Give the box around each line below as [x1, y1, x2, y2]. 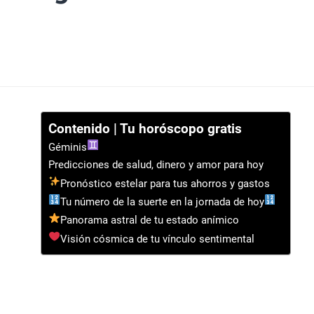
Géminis [48, 141, 87, 154]
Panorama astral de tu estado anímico [60, 214, 239, 227]
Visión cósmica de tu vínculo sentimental [60, 232, 254, 245]
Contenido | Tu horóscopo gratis [48, 121, 242, 137]
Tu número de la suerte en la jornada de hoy [60, 196, 264, 209]
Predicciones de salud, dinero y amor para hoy [48, 158, 264, 172]
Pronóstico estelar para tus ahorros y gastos [60, 177, 270, 190]
